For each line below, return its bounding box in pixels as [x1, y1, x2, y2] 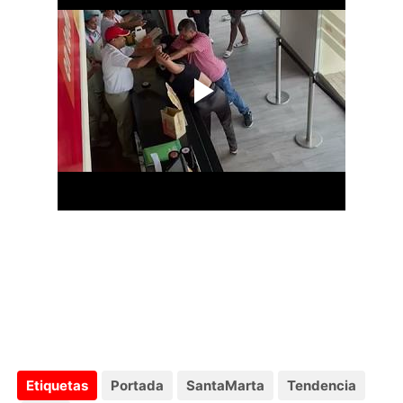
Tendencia [287, 376, 357, 394]
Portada [111, 376, 165, 394]
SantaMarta [186, 376, 265, 394]
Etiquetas [26, 376, 89, 394]
